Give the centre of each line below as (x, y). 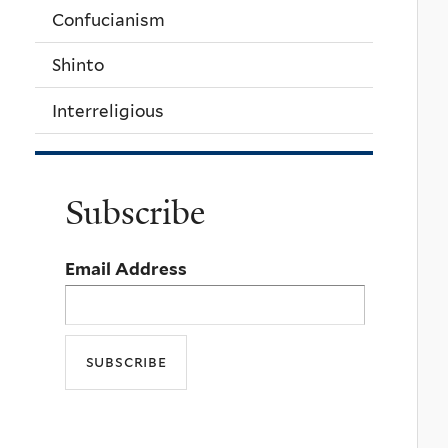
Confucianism (108, 19)
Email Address (126, 269)
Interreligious (108, 110)
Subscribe (135, 213)
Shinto (78, 65)
